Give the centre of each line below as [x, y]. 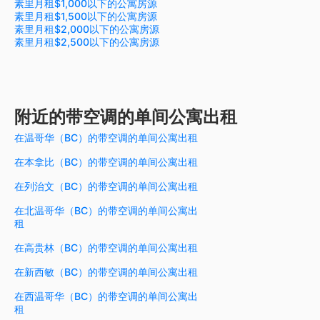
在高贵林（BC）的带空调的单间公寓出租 [106, 248]
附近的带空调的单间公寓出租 [126, 117]
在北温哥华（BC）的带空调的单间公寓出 [106, 211]
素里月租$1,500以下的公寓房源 [86, 16]
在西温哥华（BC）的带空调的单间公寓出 [106, 296]
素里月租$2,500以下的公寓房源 [87, 42]
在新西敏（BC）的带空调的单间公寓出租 [106, 272]
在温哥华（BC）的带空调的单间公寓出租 [106, 138]
